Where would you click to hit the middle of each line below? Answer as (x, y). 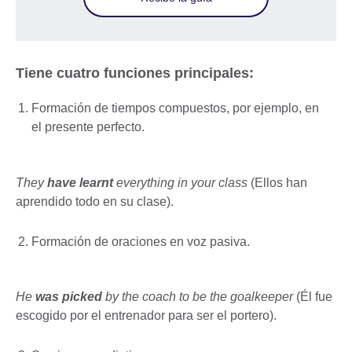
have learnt (80, 183)
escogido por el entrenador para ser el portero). (146, 316)
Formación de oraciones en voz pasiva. (141, 241)
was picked (69, 297)
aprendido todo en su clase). (95, 202)
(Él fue (314, 297)
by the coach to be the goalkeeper (199, 297)
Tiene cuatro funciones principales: (135, 73)
